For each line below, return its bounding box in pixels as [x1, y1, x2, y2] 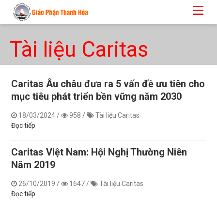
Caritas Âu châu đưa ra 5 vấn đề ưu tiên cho [11, 78, 205, 90]
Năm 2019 [11, 159, 55, 170]
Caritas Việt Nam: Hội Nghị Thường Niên [11, 146, 187, 158]
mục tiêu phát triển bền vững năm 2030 [11, 91, 182, 102]
